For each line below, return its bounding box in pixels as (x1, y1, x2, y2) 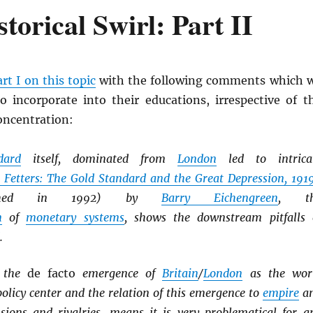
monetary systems (26, 210, 124, 224)
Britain (162, 265, 199, 280)
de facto (27, 265, 76, 280)
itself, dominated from (20, 152, 177, 166)
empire (262, 285, 299, 300)
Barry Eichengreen (161, 191, 279, 205)
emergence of (75, 265, 163, 280)
